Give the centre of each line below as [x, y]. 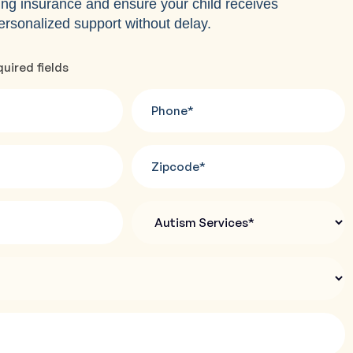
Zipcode [158, 154]
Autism [172, 210]
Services [176, 229]
